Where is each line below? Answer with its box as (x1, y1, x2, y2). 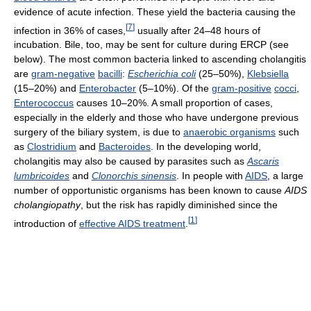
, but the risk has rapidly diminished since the (81, 199, 278, 211)
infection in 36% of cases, (14, 24, 126, 36)
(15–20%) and (14, 83, 79, 94)
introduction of (14, 217, 79, 229)
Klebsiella (247, 68, 289, 80)
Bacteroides (99, 141, 151, 153)
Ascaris (247, 155, 279, 167)
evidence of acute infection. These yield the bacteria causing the (14, 6, 296, 17)
